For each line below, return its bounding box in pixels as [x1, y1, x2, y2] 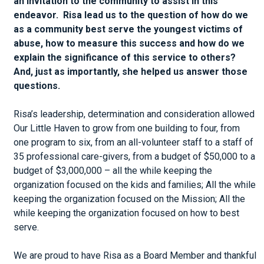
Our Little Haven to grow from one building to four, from [14, 123, 240, 134]
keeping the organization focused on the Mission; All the [14, 193, 246, 204]
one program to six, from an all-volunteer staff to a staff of [14, 137, 254, 148]
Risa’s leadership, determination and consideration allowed [14, 108, 255, 120]
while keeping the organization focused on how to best [14, 207, 240, 219]
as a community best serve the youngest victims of [14, 24, 243, 35]
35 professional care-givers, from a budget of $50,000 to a [14, 151, 256, 162]
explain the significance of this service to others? [14, 52, 239, 63]
